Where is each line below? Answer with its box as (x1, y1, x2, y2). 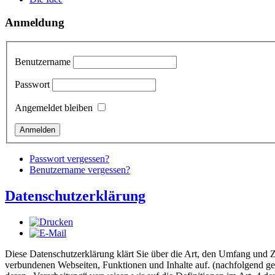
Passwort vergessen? (29, 153, 109, 164)
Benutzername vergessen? (29, 164, 130, 175)
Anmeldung (5, 16, 64, 29)
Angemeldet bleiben (15, 102, 93, 113)
